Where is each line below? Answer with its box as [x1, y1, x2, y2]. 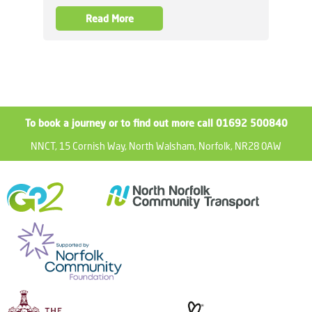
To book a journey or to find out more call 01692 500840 [24, 116, 288, 130]
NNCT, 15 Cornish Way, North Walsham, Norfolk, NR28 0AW [31, 139, 281, 153]
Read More [85, 11, 134, 25]
